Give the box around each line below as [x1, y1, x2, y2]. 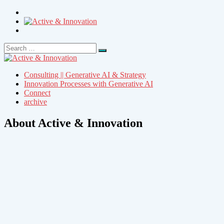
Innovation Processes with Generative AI [24, 79, 153, 88]
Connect [24, 88, 50, 97]
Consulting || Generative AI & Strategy [24, 70, 146, 79]
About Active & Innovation [4, 116, 142, 129]
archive [24, 97, 47, 106]
